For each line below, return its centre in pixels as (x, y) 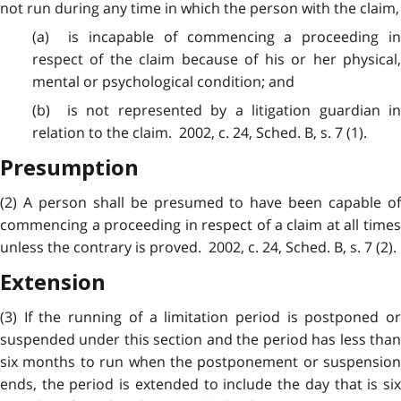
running (95, 316)
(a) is (60, 36)
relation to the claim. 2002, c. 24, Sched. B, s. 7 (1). (199, 133)
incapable (122, 36)
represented (160, 111)
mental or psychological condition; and (163, 81)
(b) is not (75, 111)
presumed (188, 202)
